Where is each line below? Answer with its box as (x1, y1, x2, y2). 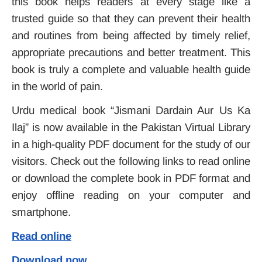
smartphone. (12, 206, 71, 219)
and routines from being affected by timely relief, (12, 29, 250, 42)
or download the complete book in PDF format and (12, 172, 250, 185)
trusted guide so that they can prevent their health (12, 12, 250, 25)
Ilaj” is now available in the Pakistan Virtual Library (12, 121, 250, 134)
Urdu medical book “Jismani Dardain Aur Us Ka (12, 104, 250, 117)
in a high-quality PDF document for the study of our (12, 138, 250, 151)
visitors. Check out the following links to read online (12, 155, 250, 168)
